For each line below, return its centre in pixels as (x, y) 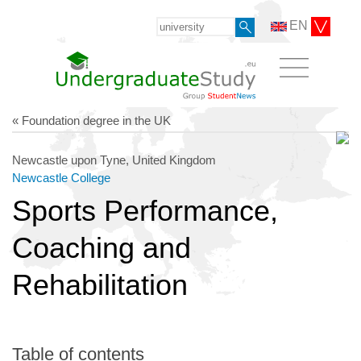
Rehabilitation (100, 284)
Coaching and (102, 247)
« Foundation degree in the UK (91, 120)
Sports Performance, (145, 210)
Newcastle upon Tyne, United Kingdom (114, 160)
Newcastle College (61, 177)
